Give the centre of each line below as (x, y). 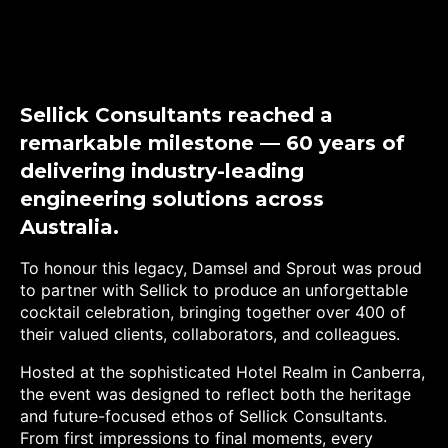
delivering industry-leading (162, 170)
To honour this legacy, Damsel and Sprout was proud (221, 268)
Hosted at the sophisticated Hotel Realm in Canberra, (222, 372)
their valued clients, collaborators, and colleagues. (210, 334)
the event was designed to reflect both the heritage (215, 394)
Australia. (69, 226)
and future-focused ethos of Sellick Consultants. (203, 416)
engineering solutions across (172, 198)
